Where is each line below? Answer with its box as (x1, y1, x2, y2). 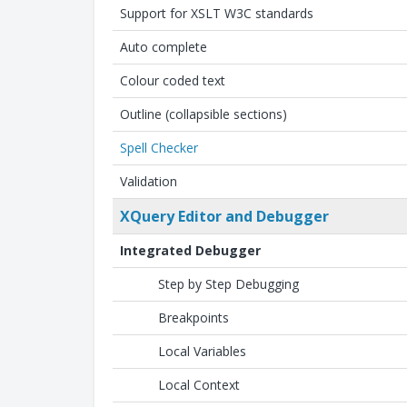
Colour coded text (120, 72, 225, 89)
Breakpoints (158, 309, 229, 326)
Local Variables (158, 342, 246, 360)
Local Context (158, 376, 240, 393)
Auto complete (120, 38, 207, 55)
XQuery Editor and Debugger (120, 206, 329, 226)
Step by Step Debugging (158, 275, 299, 293)
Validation (120, 173, 177, 190)
